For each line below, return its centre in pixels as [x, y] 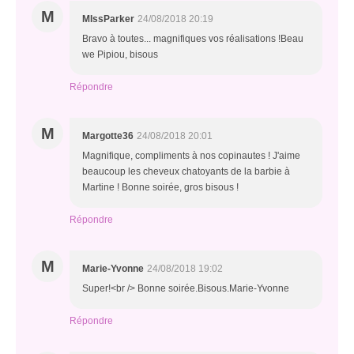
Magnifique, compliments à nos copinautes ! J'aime [191, 156]
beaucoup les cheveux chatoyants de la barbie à [186, 171]
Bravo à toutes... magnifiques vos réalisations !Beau [193, 39]
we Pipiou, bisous [120, 55]
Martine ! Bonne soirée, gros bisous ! [160, 187]
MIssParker [108, 19]
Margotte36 [108, 136]
